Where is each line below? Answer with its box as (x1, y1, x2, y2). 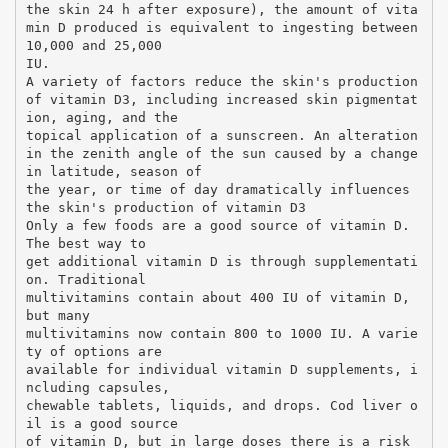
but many (25, 307, 90, 323)
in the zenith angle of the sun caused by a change (25, 145, 418, 161)
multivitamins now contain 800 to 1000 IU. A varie (25, 325, 418, 341)
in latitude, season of (25, 163, 202, 179)
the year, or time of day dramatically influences (25, 181, 410, 197)
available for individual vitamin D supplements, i (25, 361, 418, 377)
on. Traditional (25, 271, 146, 287)
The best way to (25, 235, 146, 251)
